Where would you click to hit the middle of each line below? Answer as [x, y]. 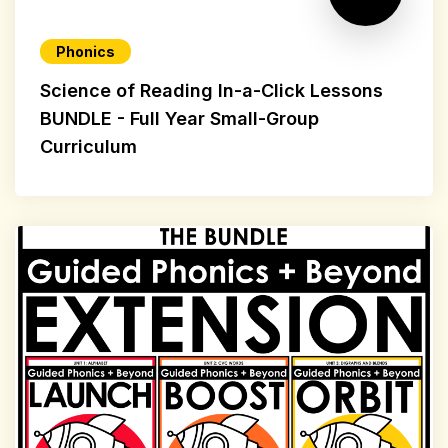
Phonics [85, 51]
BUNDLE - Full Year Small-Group [179, 118]
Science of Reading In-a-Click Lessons [211, 90]
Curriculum [88, 146]
